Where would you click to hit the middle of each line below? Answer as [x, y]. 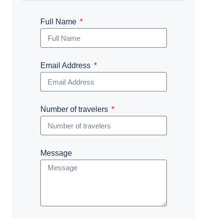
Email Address [67, 65]
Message [56, 153]
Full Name [60, 22]
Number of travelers [75, 109]
